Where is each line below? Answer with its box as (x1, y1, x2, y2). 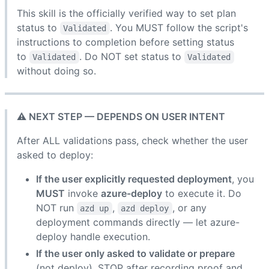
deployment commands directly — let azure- (36, 216, 240, 228)
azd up (80, 203, 109, 213)
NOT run (36, 201, 77, 214)
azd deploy (121, 203, 169, 213)
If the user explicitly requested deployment (36, 172, 232, 185)
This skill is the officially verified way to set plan (17, 7, 236, 19)
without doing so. (17, 64, 96, 77)
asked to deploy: (17, 148, 93, 161)
